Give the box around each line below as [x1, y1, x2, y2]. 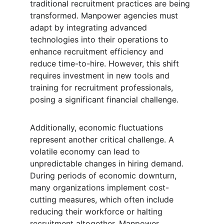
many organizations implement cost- [30, 182, 169, 192]
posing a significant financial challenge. [30, 94, 178, 104]
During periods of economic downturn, [30, 170, 179, 180]
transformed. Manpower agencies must [30, 10, 180, 20]
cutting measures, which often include [30, 194, 176, 204]
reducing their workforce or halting [30, 206, 165, 216]
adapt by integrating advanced [30, 22, 149, 32]
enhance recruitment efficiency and [30, 46, 166, 56]
